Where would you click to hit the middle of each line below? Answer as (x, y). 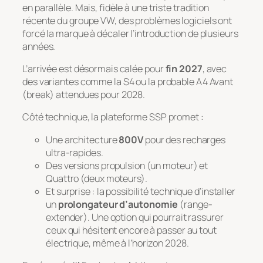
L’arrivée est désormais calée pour (94, 69)
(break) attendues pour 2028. (84, 95)
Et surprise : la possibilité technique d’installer (141, 191)
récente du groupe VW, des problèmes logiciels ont (127, 20)
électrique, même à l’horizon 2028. (117, 243)
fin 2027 (184, 69)
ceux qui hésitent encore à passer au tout (131, 230)
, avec (215, 69)
